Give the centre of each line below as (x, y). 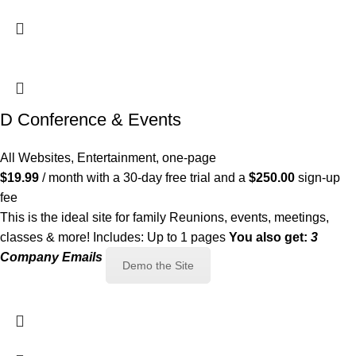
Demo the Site (158, 266)
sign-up (317, 178)
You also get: (268, 238)
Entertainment (116, 158)
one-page (189, 158)
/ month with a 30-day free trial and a (145, 178)
